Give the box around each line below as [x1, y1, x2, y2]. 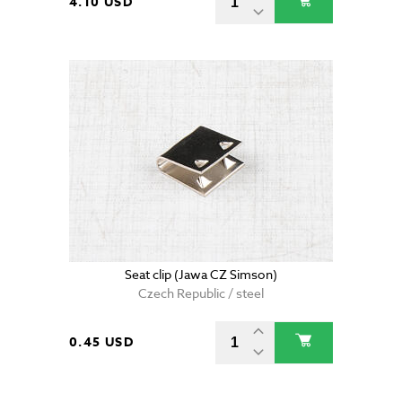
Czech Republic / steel [138, 284, 264, 302]
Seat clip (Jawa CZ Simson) [125, 266, 277, 284]
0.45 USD [69, 333, 135, 353]
